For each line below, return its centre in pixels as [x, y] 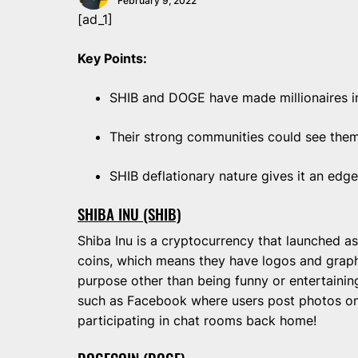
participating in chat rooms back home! [197, 320]
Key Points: [112, 58]
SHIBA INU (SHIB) [129, 214]
